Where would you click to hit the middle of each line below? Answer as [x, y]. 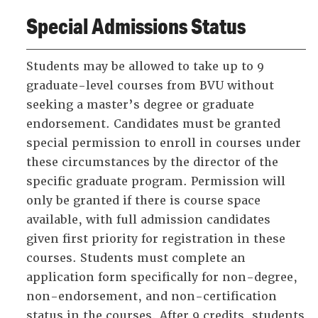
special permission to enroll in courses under [164, 143]
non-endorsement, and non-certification [152, 296]
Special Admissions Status [136, 26]
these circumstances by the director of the [152, 162]
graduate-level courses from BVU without [150, 86]
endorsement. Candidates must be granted [153, 124]
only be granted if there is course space [143, 201]
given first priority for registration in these [156, 239]
